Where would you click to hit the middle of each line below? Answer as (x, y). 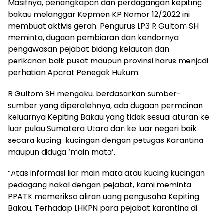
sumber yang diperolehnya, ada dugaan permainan (105, 105)
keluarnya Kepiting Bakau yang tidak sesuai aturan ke (108, 117)
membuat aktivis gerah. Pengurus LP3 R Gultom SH (103, 26)
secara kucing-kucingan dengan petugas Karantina (106, 140)
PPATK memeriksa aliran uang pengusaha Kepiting (103, 196)
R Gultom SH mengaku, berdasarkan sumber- (94, 94)
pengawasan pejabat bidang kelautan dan (88, 49)
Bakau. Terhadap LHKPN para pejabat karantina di (102, 208)
